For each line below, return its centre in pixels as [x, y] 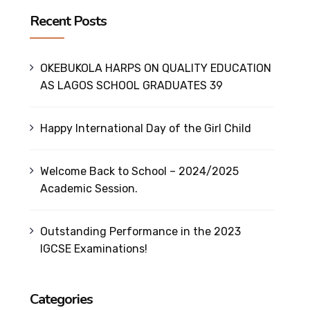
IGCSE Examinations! [93, 249]
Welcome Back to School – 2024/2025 [139, 171]
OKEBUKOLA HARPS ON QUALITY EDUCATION [156, 68]
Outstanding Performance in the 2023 [140, 231]
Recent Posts [68, 21]
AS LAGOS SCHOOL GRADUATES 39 [131, 85]
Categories [61, 299]
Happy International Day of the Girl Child [146, 128]
